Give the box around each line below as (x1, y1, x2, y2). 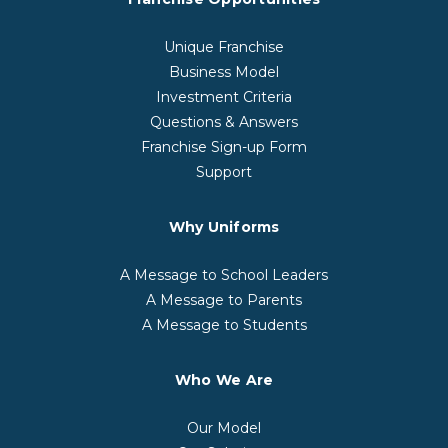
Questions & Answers (150, 112, 298, 131)
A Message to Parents (146, 290, 302, 309)
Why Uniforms (168, 217, 280, 236)
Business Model (169, 62, 279, 81)
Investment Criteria (156, 87, 292, 106)
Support (196, 162, 252, 181)
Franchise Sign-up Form (141, 137, 307, 156)
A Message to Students (141, 315, 307, 334)
